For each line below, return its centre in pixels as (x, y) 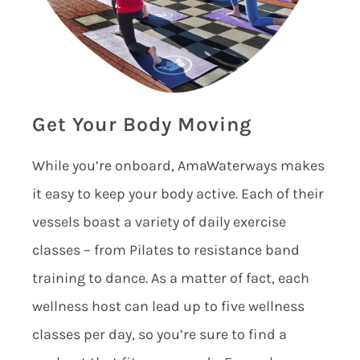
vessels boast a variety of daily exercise (159, 222)
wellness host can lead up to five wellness (168, 307)
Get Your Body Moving (141, 125)
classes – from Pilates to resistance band (166, 250)
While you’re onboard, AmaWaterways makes (178, 166)
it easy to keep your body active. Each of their (178, 194)
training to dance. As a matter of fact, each (170, 278)
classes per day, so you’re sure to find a (159, 335)
